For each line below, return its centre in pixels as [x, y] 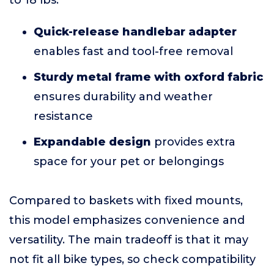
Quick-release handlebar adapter [135, 32]
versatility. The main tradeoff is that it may [129, 240]
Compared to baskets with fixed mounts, [126, 201]
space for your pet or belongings [129, 161]
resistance [63, 116]
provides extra [193, 142]
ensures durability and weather [123, 97]
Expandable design [92, 142]
